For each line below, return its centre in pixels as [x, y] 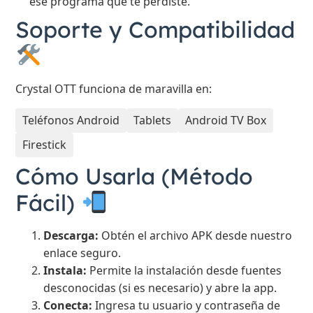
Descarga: [71, 235]
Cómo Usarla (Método [134, 176]
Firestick [45, 144]
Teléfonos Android [71, 120]
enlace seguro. [82, 253]
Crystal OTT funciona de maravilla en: [114, 89]
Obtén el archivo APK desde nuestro [196, 235]
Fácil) [49, 202]
